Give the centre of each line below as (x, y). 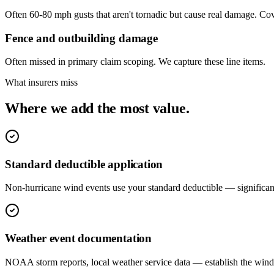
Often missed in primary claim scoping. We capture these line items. (135, 62)
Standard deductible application (84, 164)
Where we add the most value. (97, 109)
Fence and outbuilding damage (81, 38)
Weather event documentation (78, 239)
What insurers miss (41, 83)
